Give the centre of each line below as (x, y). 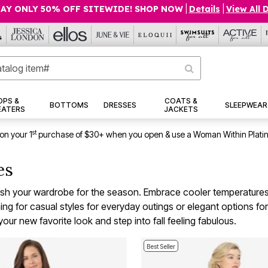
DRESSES (120, 105)
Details (204, 9)
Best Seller (161, 247)
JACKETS (181, 109)
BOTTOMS (69, 105)
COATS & (181, 101)
